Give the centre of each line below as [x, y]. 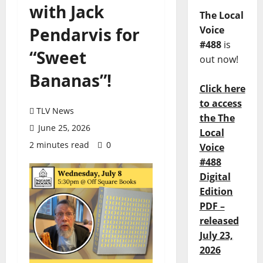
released [219, 221]
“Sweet [58, 58]
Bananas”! [70, 80]
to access [220, 104]
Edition [216, 192]
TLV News [55, 111]
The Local [221, 16]
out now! [219, 60]
